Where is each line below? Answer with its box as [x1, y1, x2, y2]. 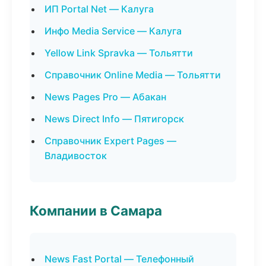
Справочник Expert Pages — [45, 135, 176, 147]
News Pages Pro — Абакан [45, 91, 166, 103]
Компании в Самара [30, 202, 162, 218]
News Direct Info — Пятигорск [45, 113, 184, 125]
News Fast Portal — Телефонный [45, 253, 194, 265]
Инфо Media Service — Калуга [45, 25, 182, 37]
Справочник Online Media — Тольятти [45, 69, 221, 81]
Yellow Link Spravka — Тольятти [45, 47, 193, 59]
